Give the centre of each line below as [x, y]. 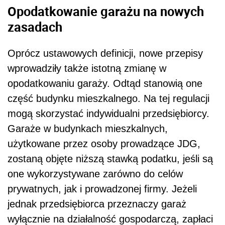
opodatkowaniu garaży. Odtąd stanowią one [105, 83]
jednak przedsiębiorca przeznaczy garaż [97, 204]
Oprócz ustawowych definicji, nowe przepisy [105, 53]
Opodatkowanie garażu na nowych [106, 11]
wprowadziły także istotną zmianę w [87, 68]
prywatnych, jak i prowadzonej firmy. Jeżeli [102, 189]
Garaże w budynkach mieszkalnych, [88, 128]
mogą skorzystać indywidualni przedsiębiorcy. [108, 113]
